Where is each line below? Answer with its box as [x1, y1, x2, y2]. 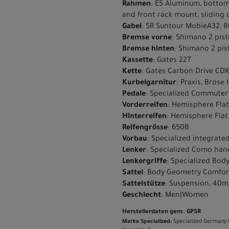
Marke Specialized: [122, 218, 172, 225]
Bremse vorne [122, 34, 172, 42]
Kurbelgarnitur [122, 79, 176, 87]
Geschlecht [122, 191, 161, 200]
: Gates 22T [153, 56, 191, 65]
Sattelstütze [122, 180, 165, 189]
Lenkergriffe [122, 157, 167, 166]
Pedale [122, 90, 146, 99]
